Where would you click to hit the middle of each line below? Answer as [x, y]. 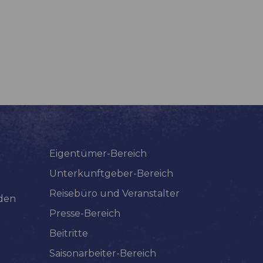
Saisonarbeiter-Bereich [102, 254]
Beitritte [68, 234]
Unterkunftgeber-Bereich [111, 174]
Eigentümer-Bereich [98, 154]
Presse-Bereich [85, 214]
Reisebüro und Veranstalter [114, 194]
